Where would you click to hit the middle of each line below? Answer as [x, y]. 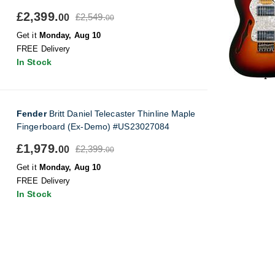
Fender [32, 114]
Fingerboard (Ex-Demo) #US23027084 [93, 126]
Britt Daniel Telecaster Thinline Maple [121, 114]
